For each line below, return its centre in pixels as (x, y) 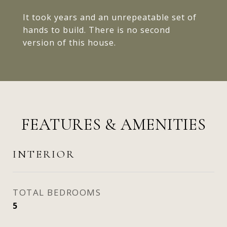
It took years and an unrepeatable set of (110, 17)
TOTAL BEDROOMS (57, 192)
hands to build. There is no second (97, 30)
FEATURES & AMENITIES (113, 124)
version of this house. (69, 43)
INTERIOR (44, 154)
